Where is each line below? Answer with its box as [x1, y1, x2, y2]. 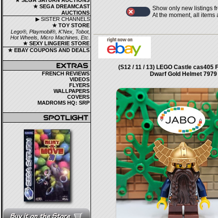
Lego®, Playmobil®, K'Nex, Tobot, [11, 29, 90, 35]
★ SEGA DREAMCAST [33, 3, 90, 9]
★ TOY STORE [52, 22, 90, 28]
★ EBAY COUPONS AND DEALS [8, 47, 90, 53]
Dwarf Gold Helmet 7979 [150, 71, 217, 77]
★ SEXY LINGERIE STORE [23, 40, 90, 46]
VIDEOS [70, 76, 90, 82]
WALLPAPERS [54, 88, 90, 94]
